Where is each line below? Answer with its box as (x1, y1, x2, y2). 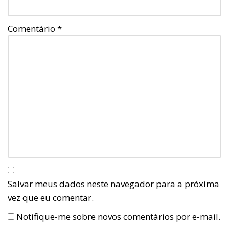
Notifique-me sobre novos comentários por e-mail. (16, 211, 220, 223)
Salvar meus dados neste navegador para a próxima (8, 178, 219, 190)
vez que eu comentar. (8, 192, 94, 204)
